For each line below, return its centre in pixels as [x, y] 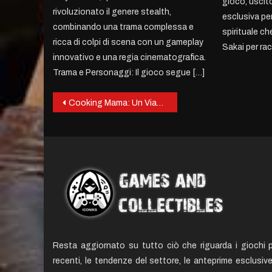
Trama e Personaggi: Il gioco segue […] [129, 72]
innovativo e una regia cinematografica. [130, 57]
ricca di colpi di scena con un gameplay [128, 42]
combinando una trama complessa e [124, 27]
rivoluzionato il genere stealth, [112, 12]
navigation [98, 127]
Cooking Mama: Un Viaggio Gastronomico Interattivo [113, 103]
